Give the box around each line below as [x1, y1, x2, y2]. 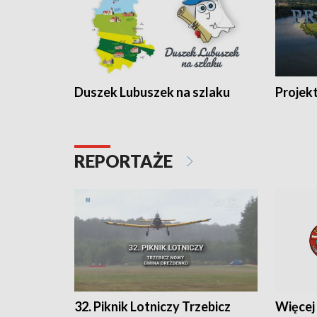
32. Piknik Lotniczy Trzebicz [74, 299, 231, 315]
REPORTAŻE [74, 150, 176, 171]
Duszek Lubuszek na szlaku [74, 83, 230, 100]
